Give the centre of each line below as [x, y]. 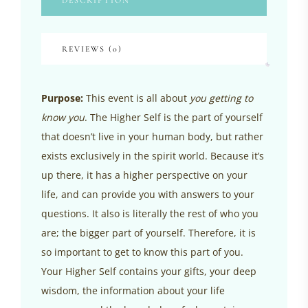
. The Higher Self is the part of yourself [174, 118]
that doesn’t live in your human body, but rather [152, 137]
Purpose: [62, 98]
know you [63, 118]
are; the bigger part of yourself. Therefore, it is [148, 233]
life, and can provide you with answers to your [148, 195]
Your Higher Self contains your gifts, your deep [149, 272]
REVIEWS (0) [92, 49]
